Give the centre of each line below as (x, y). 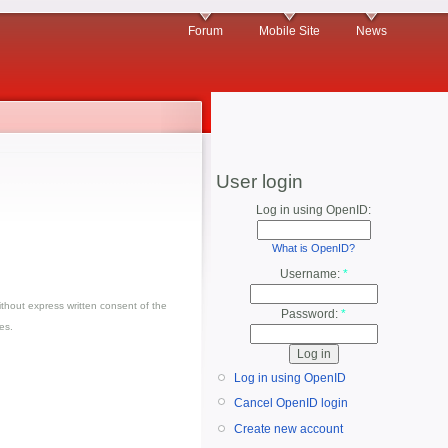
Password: (311, 314)
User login (259, 181)
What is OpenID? (313, 248)
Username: (311, 274)
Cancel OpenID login (291, 402)
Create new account (288, 429)
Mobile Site (289, 31)
